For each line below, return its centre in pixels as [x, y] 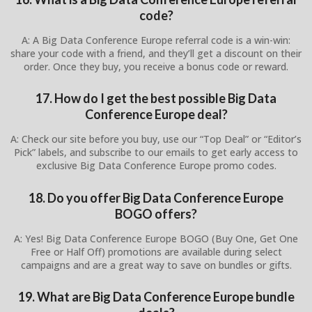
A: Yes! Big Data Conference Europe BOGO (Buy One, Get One [156, 238]
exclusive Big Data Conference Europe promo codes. [156, 166]
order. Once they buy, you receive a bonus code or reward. [156, 66]
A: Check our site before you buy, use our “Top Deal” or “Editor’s [156, 139]
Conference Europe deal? [156, 115]
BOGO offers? [156, 213]
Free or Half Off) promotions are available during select [156, 251]
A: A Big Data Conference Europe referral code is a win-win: [156, 40]
